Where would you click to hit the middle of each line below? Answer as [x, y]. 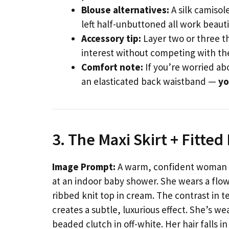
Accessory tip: [111, 39]
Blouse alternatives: [125, 10]
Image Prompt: [84, 167]
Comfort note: [112, 67]
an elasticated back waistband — [150, 82]
